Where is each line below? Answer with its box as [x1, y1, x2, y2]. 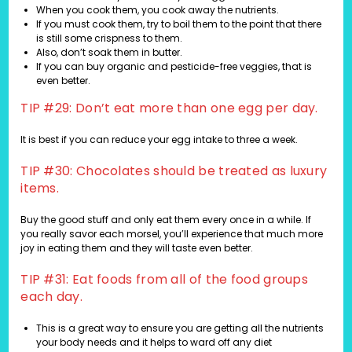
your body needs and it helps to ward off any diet [36, 335, 273, 350]
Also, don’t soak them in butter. [36, 46, 183, 60]
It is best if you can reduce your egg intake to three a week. [20, 133, 299, 147]
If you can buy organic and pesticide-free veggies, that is [36, 60, 313, 74]
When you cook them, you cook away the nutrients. [36, 3, 280, 17]
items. [20, 179, 60, 198]
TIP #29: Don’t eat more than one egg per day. [20, 99, 318, 118]
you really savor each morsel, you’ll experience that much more [20, 227, 324, 241]
